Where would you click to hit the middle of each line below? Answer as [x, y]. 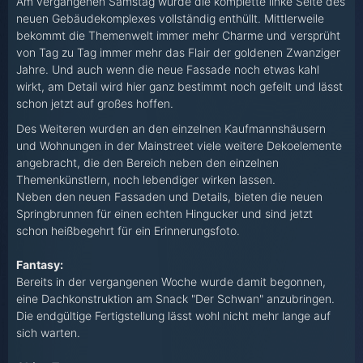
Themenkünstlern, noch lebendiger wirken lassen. [146, 180]
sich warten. [48, 333]
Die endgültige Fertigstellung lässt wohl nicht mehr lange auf [173, 316]
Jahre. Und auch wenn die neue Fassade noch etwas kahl [168, 70]
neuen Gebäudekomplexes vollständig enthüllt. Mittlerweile [170, 19]
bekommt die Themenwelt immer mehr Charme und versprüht [178, 36]
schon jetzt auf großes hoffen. [95, 104]
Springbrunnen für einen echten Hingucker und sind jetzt [164, 214]
